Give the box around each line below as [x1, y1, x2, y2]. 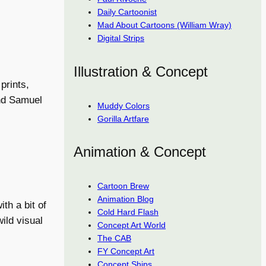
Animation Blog [97, 194, 154, 204]
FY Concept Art [97, 246, 154, 256]
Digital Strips [97, 33, 144, 43]
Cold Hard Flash [97, 207, 159, 217]
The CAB [97, 233, 131, 243]
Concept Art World [97, 220, 166, 230]
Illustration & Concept [74, 63, 208, 80]
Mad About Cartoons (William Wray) [97, 20, 232, 30]
